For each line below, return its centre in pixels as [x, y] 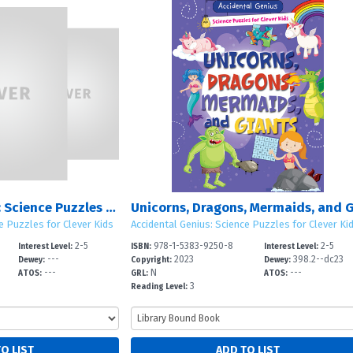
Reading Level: [159, 286]
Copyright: [151, 260]
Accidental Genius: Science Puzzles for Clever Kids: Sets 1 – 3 [111, 208]
